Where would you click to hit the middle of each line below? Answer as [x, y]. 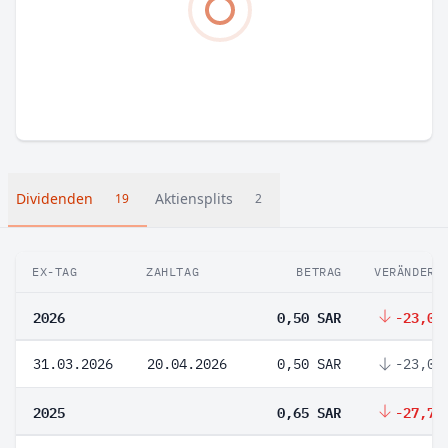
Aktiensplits [194, 198]
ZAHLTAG [173, 271]
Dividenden [54, 198]
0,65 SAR [309, 411]
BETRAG [319, 271]
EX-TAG [55, 271]
